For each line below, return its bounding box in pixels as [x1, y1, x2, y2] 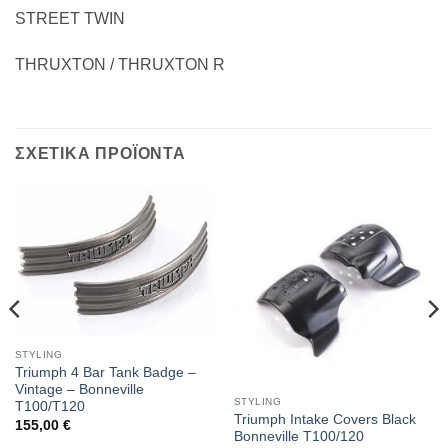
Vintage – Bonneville [14, 382, 144, 398]
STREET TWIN [15, 10, 125, 28]
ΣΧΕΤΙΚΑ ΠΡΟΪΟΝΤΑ [15, 145, 186, 163]
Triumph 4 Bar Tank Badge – [14, 365, 196, 381]
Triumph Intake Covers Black [233, 411, 416, 427]
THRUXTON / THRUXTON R [15, 56, 225, 74]
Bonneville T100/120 [233, 428, 364, 444]
